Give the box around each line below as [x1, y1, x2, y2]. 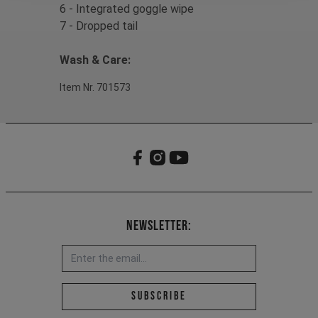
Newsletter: [126, 216, 192, 234]
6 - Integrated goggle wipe [60, 1, 194, 16]
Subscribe [131, 289, 187, 303]
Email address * [158, 284, 246, 302]
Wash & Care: [60, 53, 131, 67]
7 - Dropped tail [60, 18, 138, 33]
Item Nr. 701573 [60, 81, 131, 93]
